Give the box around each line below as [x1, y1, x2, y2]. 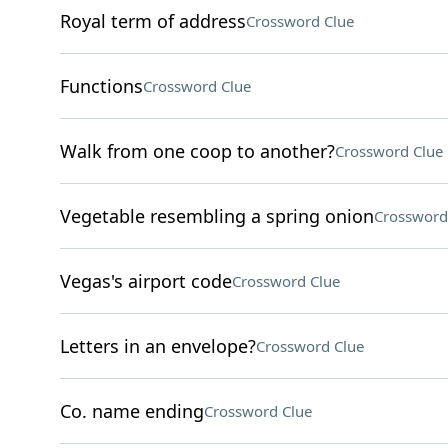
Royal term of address [59, 9, 246, 33]
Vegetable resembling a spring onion [59, 204, 374, 228]
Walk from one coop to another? [59, 139, 335, 163]
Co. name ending [59, 399, 204, 423]
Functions [59, 74, 143, 98]
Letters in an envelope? [59, 334, 256, 358]
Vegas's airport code [59, 269, 232, 293]
